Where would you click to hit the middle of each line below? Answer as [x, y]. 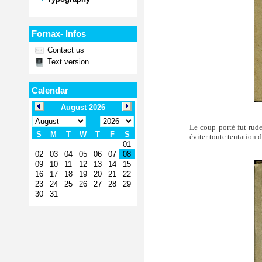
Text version [67, 62]
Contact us [65, 50]
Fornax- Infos [59, 34]
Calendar [50, 90]
